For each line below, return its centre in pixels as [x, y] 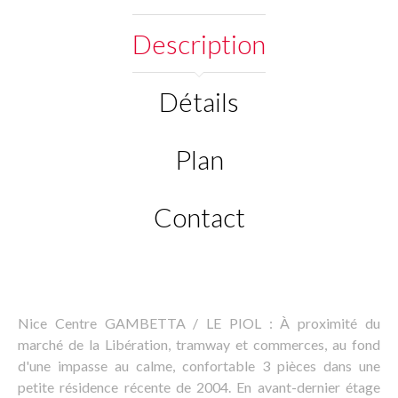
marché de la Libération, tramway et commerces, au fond [199, 344]
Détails [199, 101]
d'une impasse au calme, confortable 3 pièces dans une [199, 366]
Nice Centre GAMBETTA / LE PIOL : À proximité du [199, 323]
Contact [199, 217]
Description [199, 44]
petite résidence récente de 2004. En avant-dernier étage [199, 387]
